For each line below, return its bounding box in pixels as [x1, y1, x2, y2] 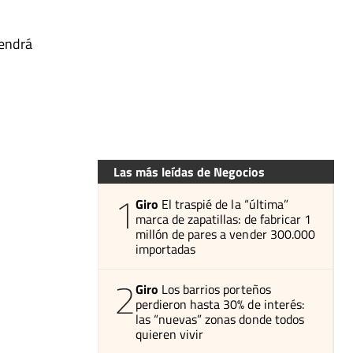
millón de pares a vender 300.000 [136, 224, 315, 243]
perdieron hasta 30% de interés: [136, 294, 304, 314]
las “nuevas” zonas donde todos [136, 309, 304, 329]
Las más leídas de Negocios [113, 162, 265, 181]
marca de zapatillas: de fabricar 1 [136, 209, 311, 229]
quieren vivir [136, 324, 204, 344]
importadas [136, 239, 196, 258]
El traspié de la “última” [162, 194, 288, 214]
